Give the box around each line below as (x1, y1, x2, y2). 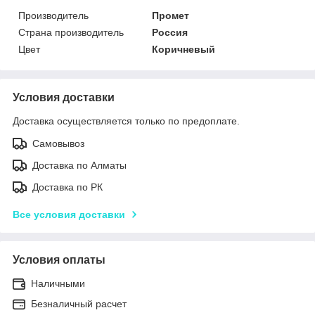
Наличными (31, 277, 85, 289)
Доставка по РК (32, 181, 103, 193)
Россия (152, 26, 188, 38)
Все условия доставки (13, 208, 125, 220)
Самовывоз (32, 137, 84, 149)
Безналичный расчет (31, 297, 127, 309)
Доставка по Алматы (32, 159, 127, 171)
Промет (152, 9, 190, 21)
